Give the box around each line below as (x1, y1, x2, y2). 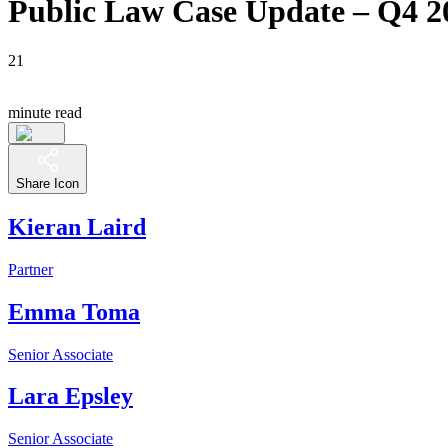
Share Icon (16, 175, 79, 191)
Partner (8, 260, 53, 278)
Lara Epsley (8, 383, 133, 410)
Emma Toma (8, 298, 140, 325)
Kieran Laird (8, 213, 146, 240)
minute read (8, 103, 82, 121)
